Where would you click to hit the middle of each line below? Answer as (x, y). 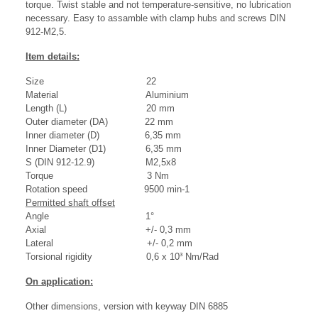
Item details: (53, 56)
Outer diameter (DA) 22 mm (99, 121)
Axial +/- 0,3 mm (108, 229)
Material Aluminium (107, 94)
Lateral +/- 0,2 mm (109, 243)
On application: (59, 281)
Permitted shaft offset (70, 202)
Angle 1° (90, 216)
